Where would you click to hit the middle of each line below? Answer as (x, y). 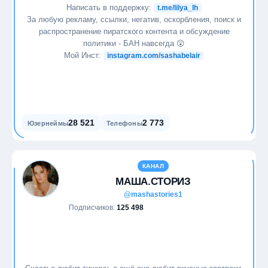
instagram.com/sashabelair (154, 55)
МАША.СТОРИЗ (153, 182)
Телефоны (124, 123)
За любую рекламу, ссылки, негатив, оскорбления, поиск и (134, 19)
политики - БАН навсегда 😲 (134, 43)
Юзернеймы (48, 123)
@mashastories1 (153, 194)
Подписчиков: (93, 208)
